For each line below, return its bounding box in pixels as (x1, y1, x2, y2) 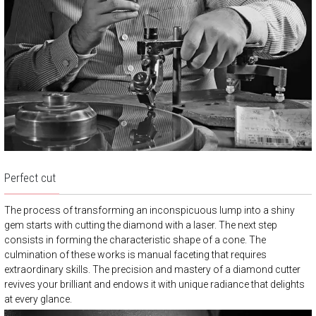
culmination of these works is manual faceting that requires (4, 248, 267, 260)
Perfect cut (4, 170, 56, 185)
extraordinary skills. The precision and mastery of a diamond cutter (4, 263, 300, 275)
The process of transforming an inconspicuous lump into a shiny (4, 204, 295, 216)
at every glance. (4, 293, 72, 305)
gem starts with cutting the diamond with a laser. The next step (4, 219, 277, 231)
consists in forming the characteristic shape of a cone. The (4, 233, 266, 245)
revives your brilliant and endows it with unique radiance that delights (4, 278, 305, 290)
